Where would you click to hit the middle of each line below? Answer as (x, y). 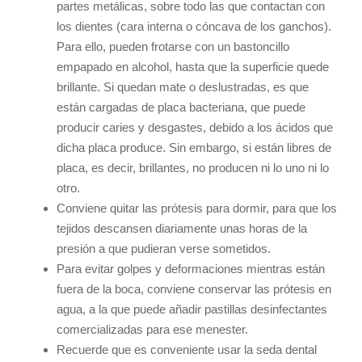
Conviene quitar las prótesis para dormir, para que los (197, 208)
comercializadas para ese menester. (152, 330)
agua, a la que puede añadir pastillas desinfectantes (192, 309)
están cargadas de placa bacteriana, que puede (181, 107)
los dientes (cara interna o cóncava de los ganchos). (194, 27)
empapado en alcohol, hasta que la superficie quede (193, 67)
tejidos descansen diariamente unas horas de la (182, 229)
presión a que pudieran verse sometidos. (164, 249)
